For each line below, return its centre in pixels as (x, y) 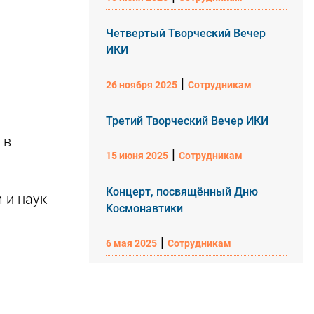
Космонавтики (144, 209)
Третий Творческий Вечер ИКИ (187, 121)
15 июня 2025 (137, 156)
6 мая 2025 (131, 243)
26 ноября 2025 (142, 85)
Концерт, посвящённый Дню (182, 192)
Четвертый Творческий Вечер (186, 33)
